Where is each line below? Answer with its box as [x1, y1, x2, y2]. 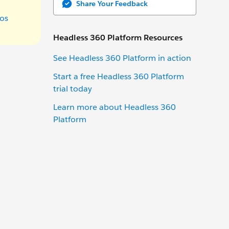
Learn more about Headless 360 [53, 101, 176, 112]
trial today [53, 83, 92, 94]
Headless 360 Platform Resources [53, 32, 182, 43]
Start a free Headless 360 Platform [53, 71, 184, 82]
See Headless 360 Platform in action [53, 52, 191, 63]
